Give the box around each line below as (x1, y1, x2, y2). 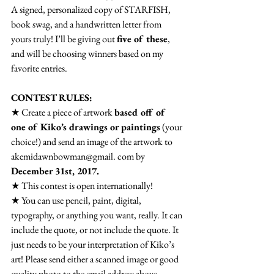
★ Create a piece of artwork (11, 106, 114, 119)
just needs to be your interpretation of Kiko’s (11, 238, 176, 251)
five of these (117, 32, 168, 45)
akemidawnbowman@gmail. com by (11, 150, 147, 163)
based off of (114, 106, 168, 119)
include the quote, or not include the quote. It (11, 223, 180, 236)
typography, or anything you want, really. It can (11, 209, 184, 221)
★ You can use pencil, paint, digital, (11, 194, 143, 207)
